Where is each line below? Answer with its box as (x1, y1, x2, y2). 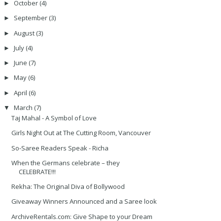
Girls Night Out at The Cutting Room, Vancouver (11, 128, 151, 138)
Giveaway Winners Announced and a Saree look (11, 197, 157, 206)
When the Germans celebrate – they (11, 158, 120, 167)
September (13, 13, 49, 23)
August (13, 28, 36, 37)
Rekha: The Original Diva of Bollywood (11, 182, 125, 191)
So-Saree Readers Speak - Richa (11, 143, 109, 152)
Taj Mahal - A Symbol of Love (11, 113, 97, 123)
